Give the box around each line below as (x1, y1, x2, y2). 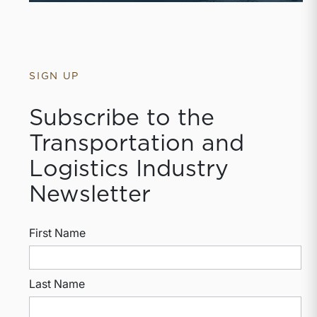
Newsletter (29, 183, 151, 207)
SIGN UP (29, 71, 80, 82)
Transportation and (29, 132, 245, 156)
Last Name (29, 277, 86, 292)
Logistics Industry (29, 158, 229, 181)
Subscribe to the (29, 107, 215, 130)
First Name (29, 226, 86, 241)
